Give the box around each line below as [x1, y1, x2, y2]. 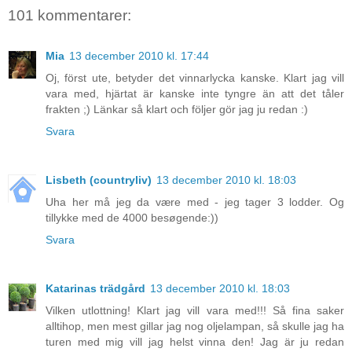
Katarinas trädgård [46, 282, 145, 295]
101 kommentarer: [8, 6, 131, 24]
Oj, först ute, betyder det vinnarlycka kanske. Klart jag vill [46, 71, 344, 85]
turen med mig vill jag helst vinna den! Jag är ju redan [46, 335, 344, 349]
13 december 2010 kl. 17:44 [69, 49, 209, 63]
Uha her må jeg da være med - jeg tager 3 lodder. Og [46, 196, 344, 209]
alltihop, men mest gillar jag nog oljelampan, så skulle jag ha [46, 320, 344, 333]
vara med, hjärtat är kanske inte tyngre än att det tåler [46, 87, 344, 101]
